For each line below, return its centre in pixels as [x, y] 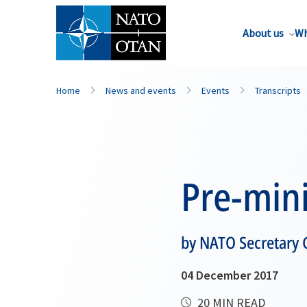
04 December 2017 [230, 275]
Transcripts [278, 90]
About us [263, 33]
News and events [141, 90]
